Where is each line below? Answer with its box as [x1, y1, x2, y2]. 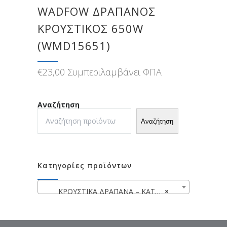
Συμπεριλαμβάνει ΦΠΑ [67, 66, 162, 79]
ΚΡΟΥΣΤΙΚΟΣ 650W [37, 21, 143, 36]
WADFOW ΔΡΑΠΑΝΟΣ [37, 4, 156, 19]
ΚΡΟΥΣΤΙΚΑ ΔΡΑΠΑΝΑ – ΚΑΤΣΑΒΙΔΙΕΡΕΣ [52, 186, 155, 197]
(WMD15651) [37, 38, 110, 54]
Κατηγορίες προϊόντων [37, 161, 132, 171]
